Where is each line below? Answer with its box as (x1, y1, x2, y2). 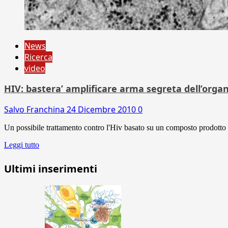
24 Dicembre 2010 (67, 103, 138, 115)
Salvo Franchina (4, 103, 67, 115)
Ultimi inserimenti (4, 161, 97, 176)
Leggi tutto (4, 140, 39, 149)
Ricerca (24, 51, 52, 63)
